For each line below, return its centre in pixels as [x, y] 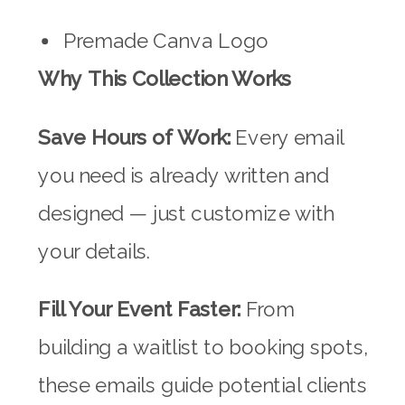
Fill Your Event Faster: [139, 310]
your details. [94, 251]
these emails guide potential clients [202, 386]
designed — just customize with [186, 213]
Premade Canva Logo [166, 42]
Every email [287, 137]
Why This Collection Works [165, 80]
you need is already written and [184, 175]
